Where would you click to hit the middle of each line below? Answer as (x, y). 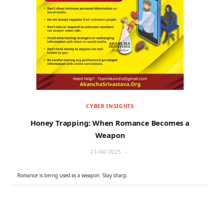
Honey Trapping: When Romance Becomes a (110, 123)
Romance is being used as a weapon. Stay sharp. (73, 176)
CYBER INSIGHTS (110, 106)
